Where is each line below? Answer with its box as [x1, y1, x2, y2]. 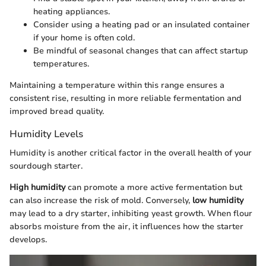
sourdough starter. [9, 160, 83, 172]
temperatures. [33, 58, 89, 70]
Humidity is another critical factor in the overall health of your [9, 147, 252, 159]
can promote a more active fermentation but [65, 181, 242, 193]
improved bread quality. [9, 106, 104, 118]
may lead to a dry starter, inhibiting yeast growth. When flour [9, 207, 252, 219]
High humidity [9, 181, 65, 193]
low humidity [192, 194, 243, 206]
